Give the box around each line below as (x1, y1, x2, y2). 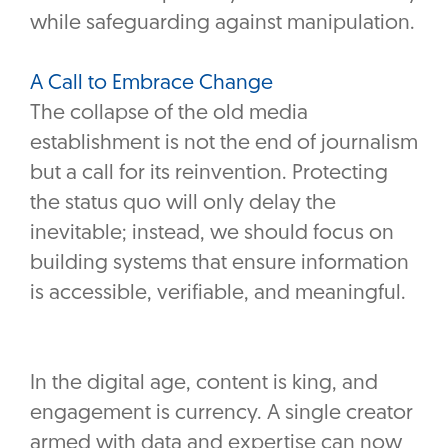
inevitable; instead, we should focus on (30, 223, 394, 245)
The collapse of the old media (30, 103, 308, 125)
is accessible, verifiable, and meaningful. (30, 283, 406, 305)
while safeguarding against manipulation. (30, 13, 415, 35)
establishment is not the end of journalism (30, 133, 418, 155)
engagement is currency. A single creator (30, 403, 413, 425)
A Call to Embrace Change (30, 73, 273, 95)
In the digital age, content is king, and (30, 373, 378, 395)
